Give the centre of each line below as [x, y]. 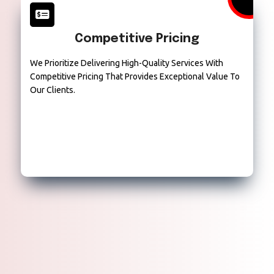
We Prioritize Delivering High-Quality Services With [127, 63]
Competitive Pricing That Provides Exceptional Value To [135, 77]
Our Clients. [53, 90]
